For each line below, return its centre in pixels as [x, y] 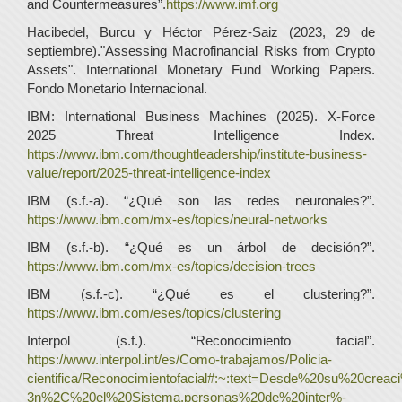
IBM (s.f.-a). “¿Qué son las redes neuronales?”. [201, 200]
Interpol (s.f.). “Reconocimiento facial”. [201, 340]
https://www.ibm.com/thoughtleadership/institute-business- [197, 153]
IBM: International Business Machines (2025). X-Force [201, 116]
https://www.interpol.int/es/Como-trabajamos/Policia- [179, 359]
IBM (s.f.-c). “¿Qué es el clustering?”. [201, 293]
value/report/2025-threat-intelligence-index [149, 172]
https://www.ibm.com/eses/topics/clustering [154, 312]
